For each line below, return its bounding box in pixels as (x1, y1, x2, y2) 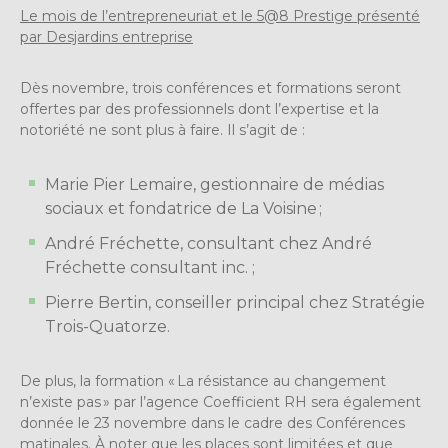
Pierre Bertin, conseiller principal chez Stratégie (45, 293, 425, 313)
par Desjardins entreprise (20, 28, 193, 47)
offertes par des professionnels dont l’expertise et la (20, 100, 379, 119)
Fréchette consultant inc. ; (45, 258, 255, 278)
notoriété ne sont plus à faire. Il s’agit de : (20, 121, 305, 140)
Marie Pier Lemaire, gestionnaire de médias (45, 175, 384, 195)
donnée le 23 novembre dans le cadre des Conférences (20, 414, 405, 433)
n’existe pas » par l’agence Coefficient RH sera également (20, 393, 421, 412)
